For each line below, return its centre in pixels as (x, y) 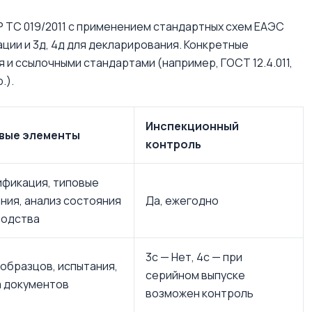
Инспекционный (192, 126)
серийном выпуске (195, 275)
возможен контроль (200, 293)
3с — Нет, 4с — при (194, 257)
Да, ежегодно (182, 201)
